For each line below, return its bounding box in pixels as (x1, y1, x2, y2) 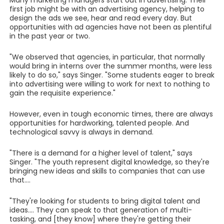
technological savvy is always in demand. (9, 127, 153, 137)
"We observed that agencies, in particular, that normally (9, 52, 205, 62)
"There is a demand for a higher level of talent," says (9, 148, 192, 158)
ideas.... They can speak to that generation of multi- (9, 205, 192, 215)
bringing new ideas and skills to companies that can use (9, 166, 205, 176)
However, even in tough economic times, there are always (9, 109, 213, 119)
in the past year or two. (9, 31, 90, 41)
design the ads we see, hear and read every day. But (9, 13, 192, 23)
